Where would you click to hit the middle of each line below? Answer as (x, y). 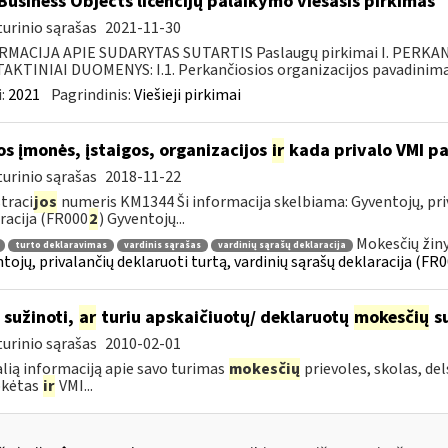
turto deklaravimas (60, 245)
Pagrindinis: (92, 95)
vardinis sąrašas (162, 245)
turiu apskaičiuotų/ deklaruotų (224, 317)
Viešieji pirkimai (187, 95)
